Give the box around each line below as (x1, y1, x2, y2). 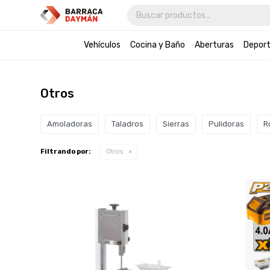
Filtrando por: (40, 148, 92, 155)
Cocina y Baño (130, 40, 185, 50)
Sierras (163, 119, 190, 128)
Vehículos (83, 40, 121, 50)
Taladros (111, 119, 144, 128)
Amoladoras (47, 119, 93, 128)
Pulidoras (209, 119, 245, 128)
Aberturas (194, 40, 234, 50)
